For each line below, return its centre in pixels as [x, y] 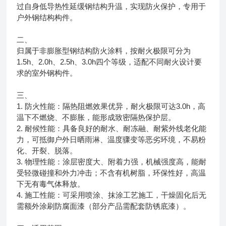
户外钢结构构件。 [47, 17]
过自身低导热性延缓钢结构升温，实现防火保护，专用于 [111, 6]
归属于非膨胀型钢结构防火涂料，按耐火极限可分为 [104, 50]
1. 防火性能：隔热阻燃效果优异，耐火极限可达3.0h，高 [111, 106]
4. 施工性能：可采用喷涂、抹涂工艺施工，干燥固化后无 [112, 195]
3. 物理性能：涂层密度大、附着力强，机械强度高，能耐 [112, 161]
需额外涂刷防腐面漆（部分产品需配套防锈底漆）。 [104, 206]
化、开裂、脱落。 [47, 150]
